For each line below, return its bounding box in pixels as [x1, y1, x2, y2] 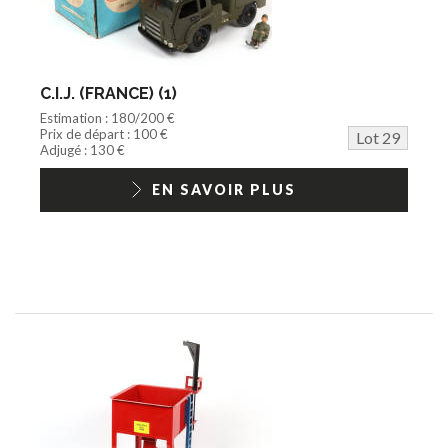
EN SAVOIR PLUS [152, 180, 296, 198]
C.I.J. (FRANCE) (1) [40, 83, 177, 103]
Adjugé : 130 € [40, 141, 125, 158]
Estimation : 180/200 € [40, 109, 175, 126]
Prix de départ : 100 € [40, 125, 168, 142]
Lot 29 [356, 127, 400, 147]
